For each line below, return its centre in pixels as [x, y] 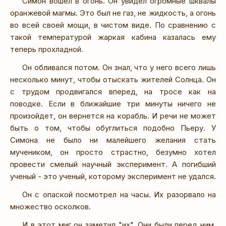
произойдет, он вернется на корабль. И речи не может [113, 116]
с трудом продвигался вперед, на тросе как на [113, 91]
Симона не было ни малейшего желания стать [113, 140]
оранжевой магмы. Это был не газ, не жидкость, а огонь [113, 13]
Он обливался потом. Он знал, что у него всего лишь [119, 67]
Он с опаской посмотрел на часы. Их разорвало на [119, 194]
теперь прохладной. [47, 49]
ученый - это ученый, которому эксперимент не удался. [113, 176]
